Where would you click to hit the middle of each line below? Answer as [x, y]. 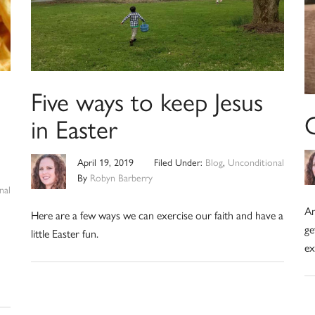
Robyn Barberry [121, 177]
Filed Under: [180, 161]
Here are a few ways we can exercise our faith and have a [157, 214]
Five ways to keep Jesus [147, 100]
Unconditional [256, 161]
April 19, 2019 [105, 161]
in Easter [74, 128]
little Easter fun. [64, 233]
